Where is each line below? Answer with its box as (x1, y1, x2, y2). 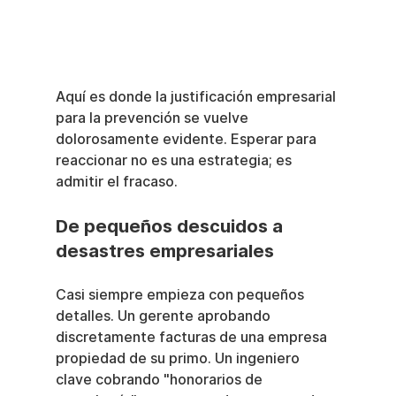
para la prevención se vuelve (55, 109, 252, 126)
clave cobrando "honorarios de (55, 370, 266, 388)
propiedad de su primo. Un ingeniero (55, 349, 303, 367)
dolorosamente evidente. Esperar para (55, 130, 320, 148)
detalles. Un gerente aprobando (55, 307, 274, 324)
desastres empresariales (55, 240, 274, 262)
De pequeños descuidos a (55, 215, 287, 237)
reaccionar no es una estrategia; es (55, 151, 295, 169)
